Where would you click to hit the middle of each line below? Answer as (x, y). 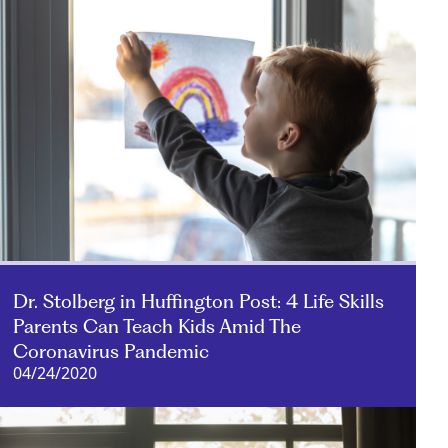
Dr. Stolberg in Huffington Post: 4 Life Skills (199, 301)
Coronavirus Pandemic (111, 351)
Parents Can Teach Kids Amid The (157, 326)
